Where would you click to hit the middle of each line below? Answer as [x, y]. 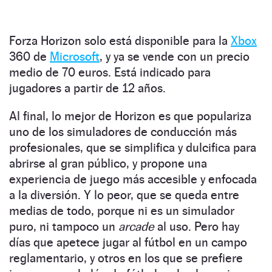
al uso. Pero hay [197, 226]
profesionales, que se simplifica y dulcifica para [133, 147]
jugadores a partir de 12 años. [87, 88]
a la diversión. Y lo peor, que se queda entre [124, 195]
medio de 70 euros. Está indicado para [110, 72]
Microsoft [75, 56]
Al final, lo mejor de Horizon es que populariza [130, 116]
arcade [136, 226]
